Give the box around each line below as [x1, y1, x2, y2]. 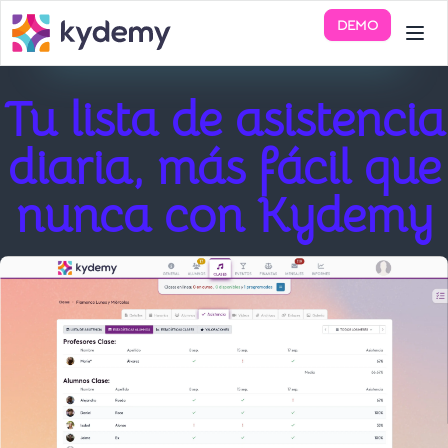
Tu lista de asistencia [3, 90, 445, 150]
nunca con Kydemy [15, 186, 433, 246]
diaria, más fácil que [7, 138, 441, 198]
